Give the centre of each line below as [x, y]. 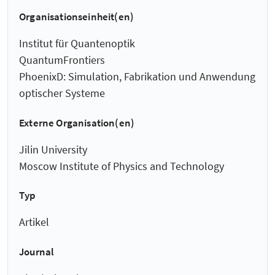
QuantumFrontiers [62, 60]
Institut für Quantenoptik [77, 44]
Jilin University [53, 149]
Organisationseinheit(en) [77, 16]
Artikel [34, 222]
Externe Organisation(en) [77, 122]
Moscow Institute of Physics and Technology [122, 166]
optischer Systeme [62, 93]
